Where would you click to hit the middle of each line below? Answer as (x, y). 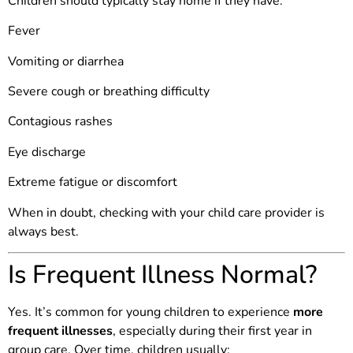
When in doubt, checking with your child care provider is (166, 212)
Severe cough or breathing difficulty (109, 92)
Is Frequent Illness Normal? (162, 274)
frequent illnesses (60, 331)
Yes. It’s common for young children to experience (150, 312)
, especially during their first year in (212, 331)
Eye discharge (47, 152)
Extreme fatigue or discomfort (93, 182)
